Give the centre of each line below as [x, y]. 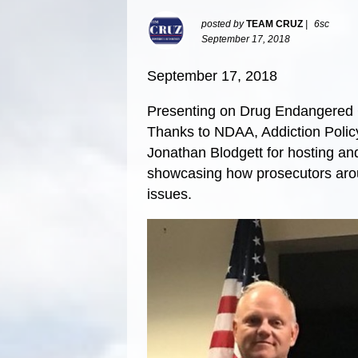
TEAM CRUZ [274, 24]
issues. [169, 195]
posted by [224, 24]
